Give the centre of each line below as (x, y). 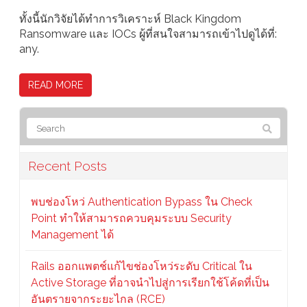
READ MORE (56, 85)
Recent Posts (67, 166)
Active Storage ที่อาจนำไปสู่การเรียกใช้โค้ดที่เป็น (150, 283)
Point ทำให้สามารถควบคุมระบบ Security (131, 219)
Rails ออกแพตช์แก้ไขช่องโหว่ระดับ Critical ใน (142, 267)
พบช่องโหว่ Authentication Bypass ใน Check (142, 202)
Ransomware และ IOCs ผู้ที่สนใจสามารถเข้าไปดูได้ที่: (148, 34)
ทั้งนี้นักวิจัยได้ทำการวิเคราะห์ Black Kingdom (130, 19)
